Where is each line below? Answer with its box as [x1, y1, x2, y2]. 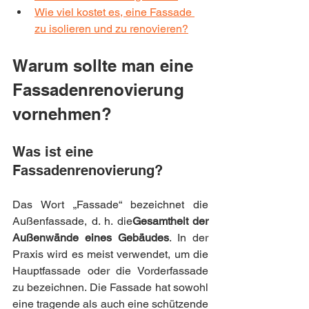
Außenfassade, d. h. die [12, 214, 132, 228]
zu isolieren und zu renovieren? [34, 21, 188, 35]
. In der [169, 230, 208, 244]
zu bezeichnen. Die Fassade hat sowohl [12, 280, 208, 294]
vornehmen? [12, 103, 112, 123]
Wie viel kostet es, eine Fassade [34, 5, 195, 19]
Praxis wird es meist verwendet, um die [12, 247, 208, 261]
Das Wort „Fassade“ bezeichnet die [12, 197, 208, 211]
